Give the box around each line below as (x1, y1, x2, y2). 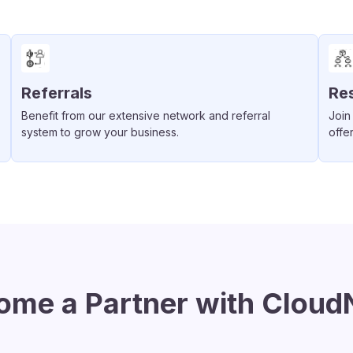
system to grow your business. (21, 125, 179, 139)
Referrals (21, 84, 92, 102)
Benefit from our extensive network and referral (21, 109, 270, 122)
